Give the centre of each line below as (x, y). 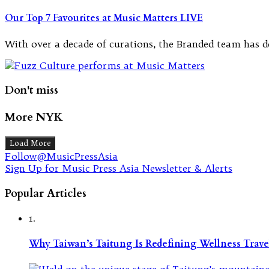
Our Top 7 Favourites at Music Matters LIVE (104, 18)
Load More (30, 143)
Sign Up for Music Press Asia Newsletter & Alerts (119, 168)
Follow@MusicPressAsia (61, 156)
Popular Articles (46, 193)
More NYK (34, 117)
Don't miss (32, 90)
